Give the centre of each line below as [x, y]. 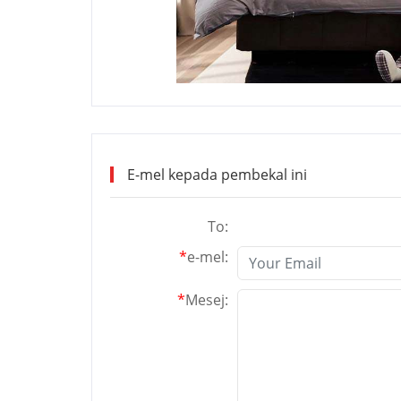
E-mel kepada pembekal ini [217, 175]
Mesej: [207, 300]
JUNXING [168, 248]
